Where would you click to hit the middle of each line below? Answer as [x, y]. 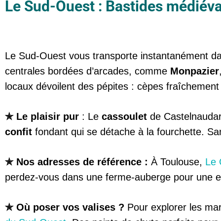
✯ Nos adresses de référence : [76, 162]
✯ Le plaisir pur [43, 117]
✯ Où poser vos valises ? [65, 207]
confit [18, 132]
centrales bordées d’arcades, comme [88, 71]
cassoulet [124, 117]
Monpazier [195, 71]
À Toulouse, [177, 162]
